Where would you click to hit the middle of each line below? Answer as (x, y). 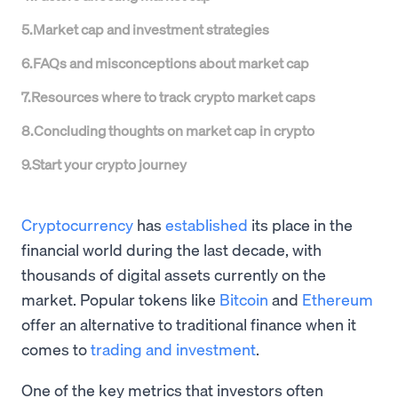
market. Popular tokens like (120, 299)
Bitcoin (244, 299)
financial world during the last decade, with (171, 249)
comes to (56, 349)
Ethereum (338, 299)
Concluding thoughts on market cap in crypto (174, 130)
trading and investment (173, 349)
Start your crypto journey (109, 164)
